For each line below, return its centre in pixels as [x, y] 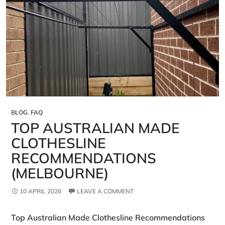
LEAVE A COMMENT [105, 191]
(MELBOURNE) [60, 173]
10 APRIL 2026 [40, 191]
